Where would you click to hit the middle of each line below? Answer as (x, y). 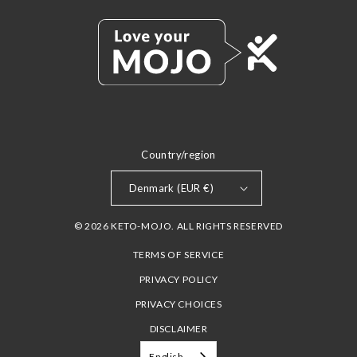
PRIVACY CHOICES (178, 304)
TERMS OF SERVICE (178, 255)
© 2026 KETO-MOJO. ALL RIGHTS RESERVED (178, 226)
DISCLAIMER (178, 329)
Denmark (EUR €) (171, 188)
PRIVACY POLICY (178, 279)
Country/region (178, 155)
